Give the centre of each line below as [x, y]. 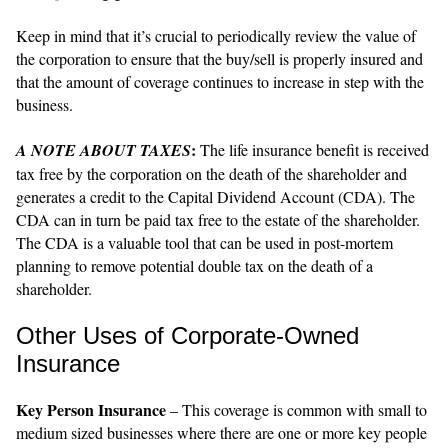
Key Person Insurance [91, 409]
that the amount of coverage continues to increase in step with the [220, 81]
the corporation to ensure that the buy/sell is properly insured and [219, 58]
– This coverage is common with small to [296, 409]
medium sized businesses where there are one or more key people [221, 432]
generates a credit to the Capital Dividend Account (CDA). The [215, 196]
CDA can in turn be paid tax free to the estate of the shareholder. [218, 219]
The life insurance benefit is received [312, 149]
